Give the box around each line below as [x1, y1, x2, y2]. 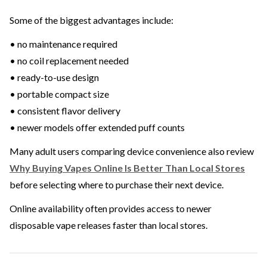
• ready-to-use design [10, 72, 99, 83]
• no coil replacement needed [10, 55, 129, 67]
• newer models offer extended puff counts [10, 122, 185, 133]
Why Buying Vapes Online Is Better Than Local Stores [10, 162, 245, 174]
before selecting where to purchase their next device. [10, 179, 223, 191]
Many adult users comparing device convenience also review [10, 145, 254, 157]
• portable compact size [10, 88, 109, 100]
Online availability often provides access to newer [10, 203, 212, 215]
